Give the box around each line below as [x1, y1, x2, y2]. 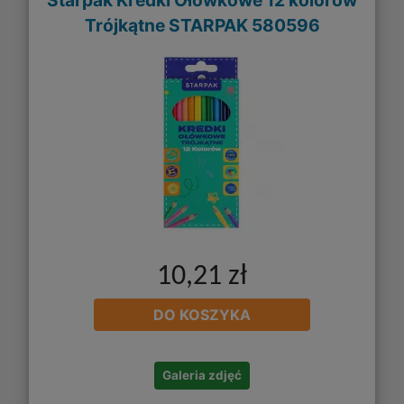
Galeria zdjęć [162, 368, 242, 383]
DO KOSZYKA [153, 306, 251, 325]
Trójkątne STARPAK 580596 [84, 14, 320, 36]
